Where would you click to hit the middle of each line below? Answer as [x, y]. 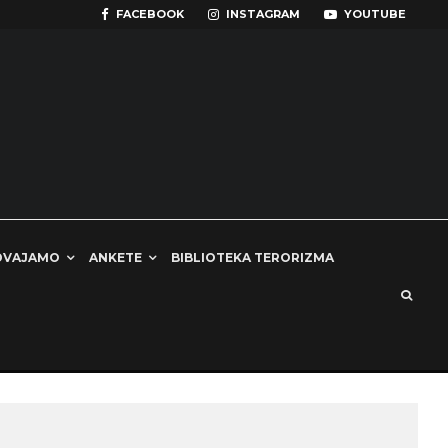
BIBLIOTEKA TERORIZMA [252, 257]
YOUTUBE [375, 14]
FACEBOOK [150, 14]
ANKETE [115, 257]
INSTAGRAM [263, 14]
